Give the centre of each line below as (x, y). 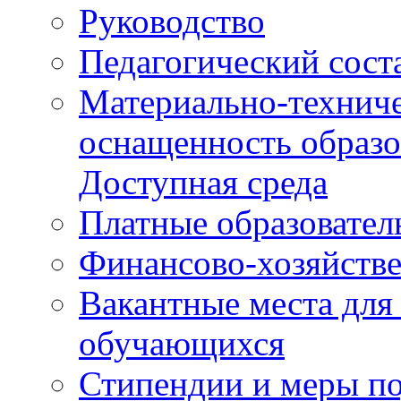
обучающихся (182, 343)
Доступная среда (203, 182)
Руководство (172, 21)
